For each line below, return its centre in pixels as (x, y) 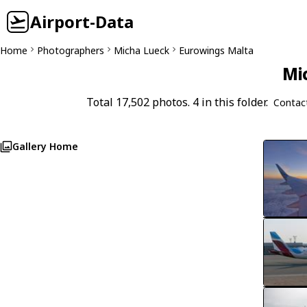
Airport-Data (82, 22)
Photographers (71, 50)
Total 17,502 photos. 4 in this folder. (177, 102)
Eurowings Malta (216, 50)
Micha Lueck (142, 50)
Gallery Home (45, 146)
